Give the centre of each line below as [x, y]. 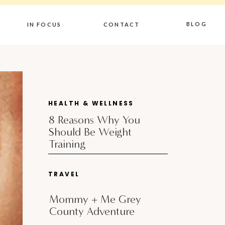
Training [67, 144]
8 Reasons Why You [94, 120]
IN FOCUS [44, 24]
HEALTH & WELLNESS [91, 103]
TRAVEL [64, 174]
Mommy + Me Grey [95, 199]
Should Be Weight [90, 132]
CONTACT [122, 24]
